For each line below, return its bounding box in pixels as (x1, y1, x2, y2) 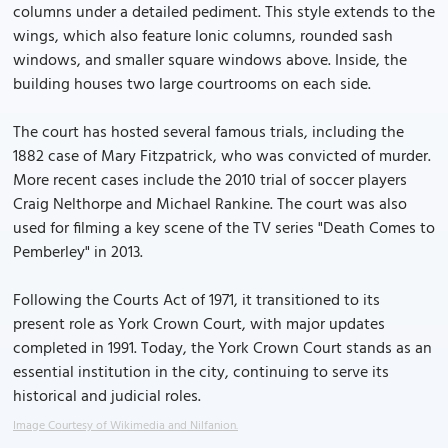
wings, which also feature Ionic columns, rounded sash (13, 24, 393, 50)
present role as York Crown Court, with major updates (13, 312, 385, 338)
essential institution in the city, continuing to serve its (13, 360, 389, 386)
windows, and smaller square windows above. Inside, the (13, 48, 407, 74)
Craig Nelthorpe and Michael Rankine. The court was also (13, 192, 407, 218)
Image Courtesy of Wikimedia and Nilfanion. (13, 416, 238, 436)
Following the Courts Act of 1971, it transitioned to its (13, 288, 380, 314)
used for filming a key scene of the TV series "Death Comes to (13, 216, 435, 242)
